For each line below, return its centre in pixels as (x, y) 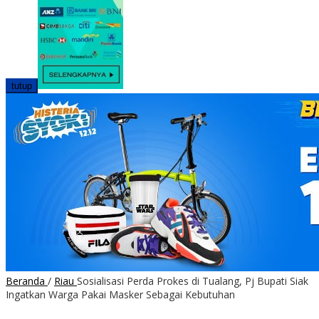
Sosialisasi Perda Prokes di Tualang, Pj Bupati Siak (193, 281)
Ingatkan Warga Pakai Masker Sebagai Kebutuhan (120, 295)
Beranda (25, 281)
